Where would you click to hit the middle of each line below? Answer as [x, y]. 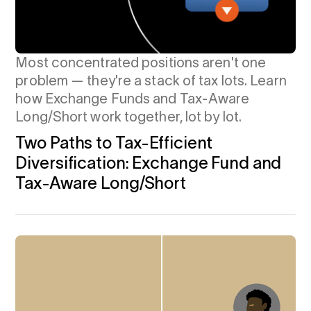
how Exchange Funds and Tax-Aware [133, 99]
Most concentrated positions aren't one [141, 63]
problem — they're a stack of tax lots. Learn [151, 81]
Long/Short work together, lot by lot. [129, 117]
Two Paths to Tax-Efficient [114, 143]
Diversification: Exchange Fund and [149, 163]
